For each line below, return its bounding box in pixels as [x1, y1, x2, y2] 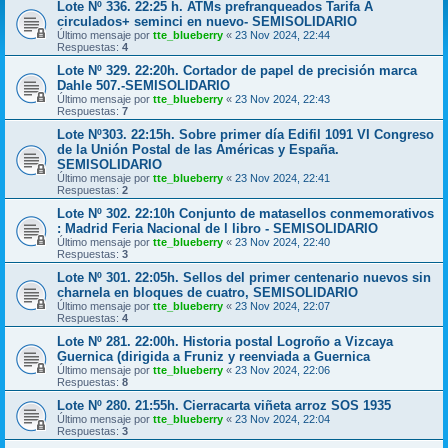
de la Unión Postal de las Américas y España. [57, 141, 339, 157]
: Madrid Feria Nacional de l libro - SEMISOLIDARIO [57, 220, 378, 236]
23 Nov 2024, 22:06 [235, 363, 330, 376]
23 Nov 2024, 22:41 [235, 171, 330, 184]
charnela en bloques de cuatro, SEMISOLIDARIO [57, 284, 358, 300]
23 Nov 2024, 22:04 [235, 412, 330, 425]
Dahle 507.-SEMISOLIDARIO [57, 77, 230, 93]
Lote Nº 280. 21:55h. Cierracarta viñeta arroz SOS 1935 [57, 397, 391, 413]
